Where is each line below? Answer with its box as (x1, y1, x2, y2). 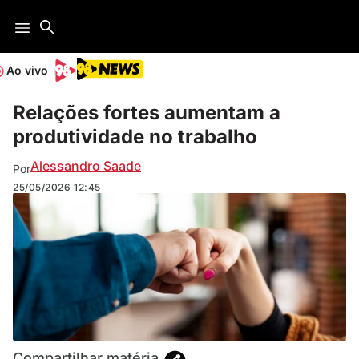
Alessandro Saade (30, 157, 141, 174)
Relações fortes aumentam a (13, 101, 280, 124)
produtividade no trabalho (13, 125, 257, 148)
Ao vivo (6, 63, 48, 77)
